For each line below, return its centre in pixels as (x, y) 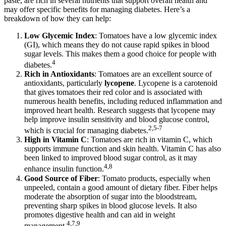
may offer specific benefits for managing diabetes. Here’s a (97, 9)
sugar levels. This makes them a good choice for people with (120, 53)
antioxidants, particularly (64, 83)
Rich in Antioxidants (59, 74)
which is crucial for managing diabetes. (86, 131)
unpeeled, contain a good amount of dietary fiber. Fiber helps (121, 187)
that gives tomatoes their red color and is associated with (113, 92)
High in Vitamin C (55, 140)
